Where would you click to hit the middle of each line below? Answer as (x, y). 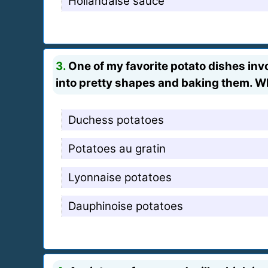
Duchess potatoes (116, 120)
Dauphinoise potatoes (126, 206)
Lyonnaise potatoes (120, 177)
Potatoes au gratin (117, 148)
